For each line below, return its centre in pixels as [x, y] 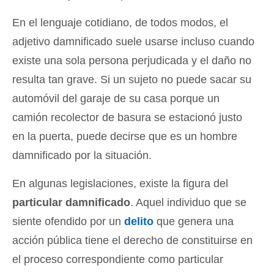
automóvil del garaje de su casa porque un [116, 98]
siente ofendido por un [68, 221]
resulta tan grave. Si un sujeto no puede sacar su [132, 80]
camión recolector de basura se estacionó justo [127, 117]
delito [139, 221]
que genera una [194, 221]
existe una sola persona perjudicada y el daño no [132, 61]
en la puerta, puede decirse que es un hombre [125, 136]
